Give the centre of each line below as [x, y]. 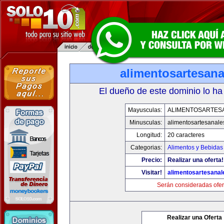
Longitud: [149, 135]
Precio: [151, 160]
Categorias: [146, 147]
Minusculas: [145, 122]
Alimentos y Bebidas [195, 147]
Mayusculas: [145, 110]
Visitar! [151, 172]
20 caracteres [186, 135]
